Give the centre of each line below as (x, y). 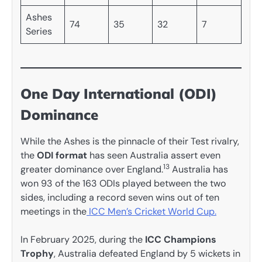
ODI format (62, 156)
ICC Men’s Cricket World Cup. (151, 212)
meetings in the (54, 212)
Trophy (37, 254)
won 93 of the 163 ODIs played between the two (123, 184)
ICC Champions (181, 240)
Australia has (199, 170)
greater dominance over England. (92, 170)
